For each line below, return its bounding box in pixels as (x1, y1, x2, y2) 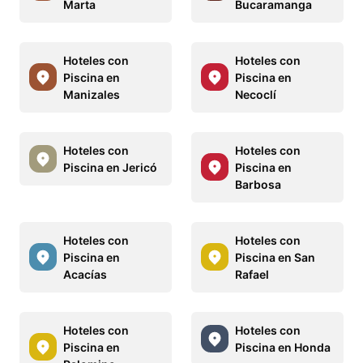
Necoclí (235, 87, 276, 101)
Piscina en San (235, 250, 315, 264)
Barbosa (235, 177, 281, 191)
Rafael (235, 267, 269, 281)
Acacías (63, 267, 107, 281)
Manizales (63, 87, 120, 101)
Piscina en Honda (235, 340, 331, 354)
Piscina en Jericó (63, 160, 157, 174)
